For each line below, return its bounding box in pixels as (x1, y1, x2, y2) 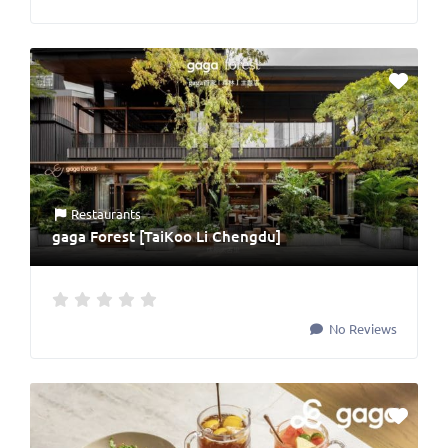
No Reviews (326, 320, 397, 338)
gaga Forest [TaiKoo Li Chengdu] (52, 226, 281, 247)
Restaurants (71, 205, 142, 223)
